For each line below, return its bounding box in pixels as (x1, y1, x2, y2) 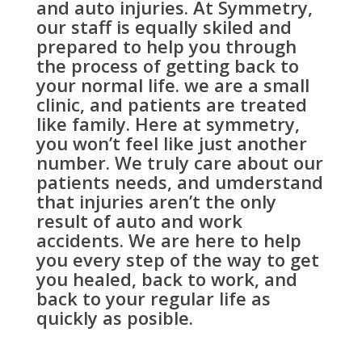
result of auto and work (36, 208, 242, 233)
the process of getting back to (36, 53, 299, 78)
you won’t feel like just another (36, 130, 307, 155)
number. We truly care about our (36, 149, 323, 175)
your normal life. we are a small (36, 72, 309, 97)
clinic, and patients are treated (36, 91, 307, 116)
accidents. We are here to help (36, 227, 301, 252)
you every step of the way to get (36, 246, 319, 271)
